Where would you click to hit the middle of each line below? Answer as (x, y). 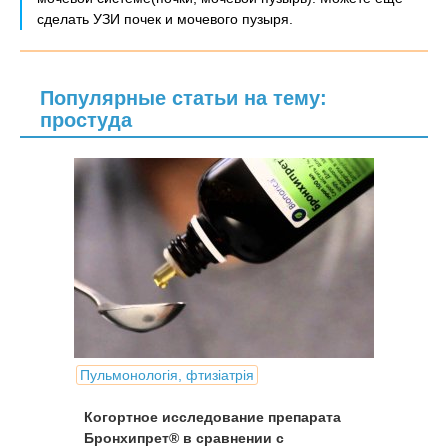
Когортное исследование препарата (212, 417)
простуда (86, 120)
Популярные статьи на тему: (183, 98)
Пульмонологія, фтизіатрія (167, 375)
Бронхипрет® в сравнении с (184, 438)
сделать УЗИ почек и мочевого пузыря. (165, 19)
